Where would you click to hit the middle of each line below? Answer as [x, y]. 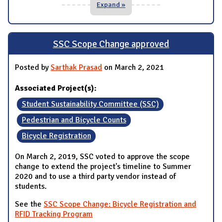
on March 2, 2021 [133, 68]
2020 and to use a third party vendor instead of [95, 177]
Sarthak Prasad [76, 68]
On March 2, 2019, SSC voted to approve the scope [102, 157]
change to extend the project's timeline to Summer [103, 167]
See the [29, 204]
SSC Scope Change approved [111, 44]
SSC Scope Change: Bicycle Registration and [120, 204]
